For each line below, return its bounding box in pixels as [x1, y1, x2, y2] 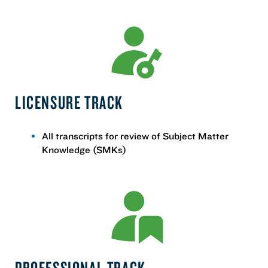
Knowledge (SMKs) [42, 143, 126, 156]
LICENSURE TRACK [15, 90, 123, 114]
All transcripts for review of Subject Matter [42, 129, 229, 142]
